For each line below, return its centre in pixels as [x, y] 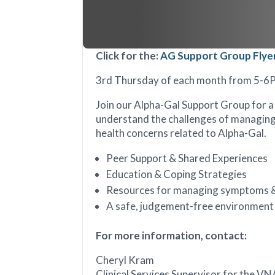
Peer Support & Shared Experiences [187, 158]
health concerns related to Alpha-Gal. [181, 133]
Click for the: [128, 56]
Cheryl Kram [125, 260]
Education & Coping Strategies [177, 174]
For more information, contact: [172, 236]
